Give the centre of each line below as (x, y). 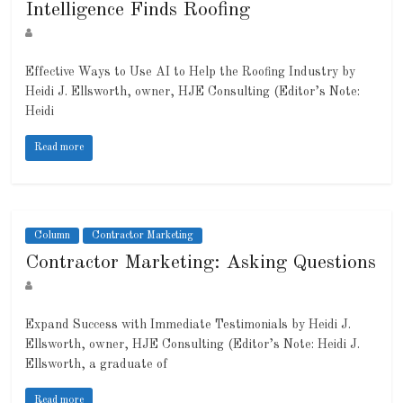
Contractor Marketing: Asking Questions (201, 263)
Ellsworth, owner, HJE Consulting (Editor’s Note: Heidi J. (193, 345)
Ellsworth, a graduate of (97, 365)
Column (53, 236)
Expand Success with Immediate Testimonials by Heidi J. (188, 325)
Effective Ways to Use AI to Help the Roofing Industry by (191, 72)
